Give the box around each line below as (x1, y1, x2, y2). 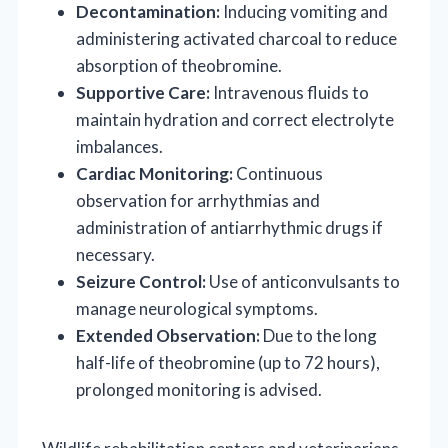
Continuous (233, 162, 323, 184)
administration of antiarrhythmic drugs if (76, 216, 383, 238)
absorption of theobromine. (76, 54, 282, 76)
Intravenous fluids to (210, 81, 369, 103)
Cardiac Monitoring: (76, 162, 233, 184)
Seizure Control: (76, 270, 206, 292)
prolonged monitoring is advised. (76, 378, 322, 400)
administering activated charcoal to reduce (76, 27, 397, 49)
